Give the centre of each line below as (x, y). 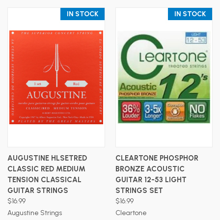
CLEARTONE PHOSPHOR (157, 158)
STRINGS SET (139, 190)
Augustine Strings (35, 213)
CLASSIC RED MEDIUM (46, 169)
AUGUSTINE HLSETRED (47, 158)
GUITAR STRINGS (38, 190)
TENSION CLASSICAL (44, 179)
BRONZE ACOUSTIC (150, 169)
